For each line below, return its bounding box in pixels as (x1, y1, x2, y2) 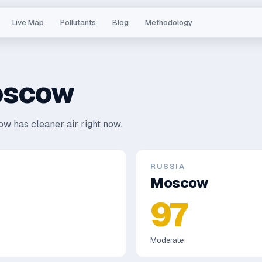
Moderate (150, 235, 184, 245)
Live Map (12, 18, 44, 27)
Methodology (145, 18, 193, 27)
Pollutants (60, 18, 96, 27)
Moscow (150, 174, 209, 192)
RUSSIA (150, 161, 185, 171)
